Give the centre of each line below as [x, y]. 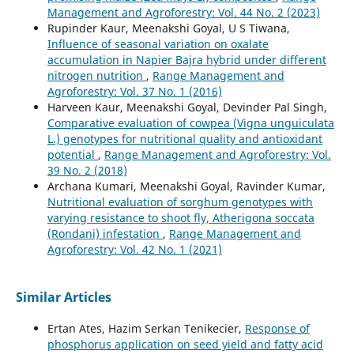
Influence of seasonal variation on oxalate [158, 43]
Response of [277, 328]
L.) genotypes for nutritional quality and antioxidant [185, 138]
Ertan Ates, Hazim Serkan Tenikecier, [146, 328]
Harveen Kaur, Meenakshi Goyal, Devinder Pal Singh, [187, 107]
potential [72, 154]
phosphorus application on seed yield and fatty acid [185, 344]
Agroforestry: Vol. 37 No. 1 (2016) [134, 91]
